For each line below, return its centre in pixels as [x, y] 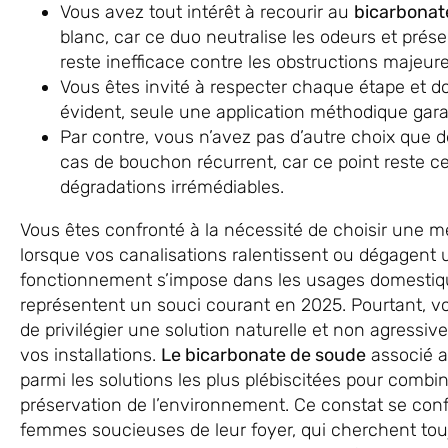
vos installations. [90, 354]
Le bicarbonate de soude [263, 354]
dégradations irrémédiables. [172, 186]
